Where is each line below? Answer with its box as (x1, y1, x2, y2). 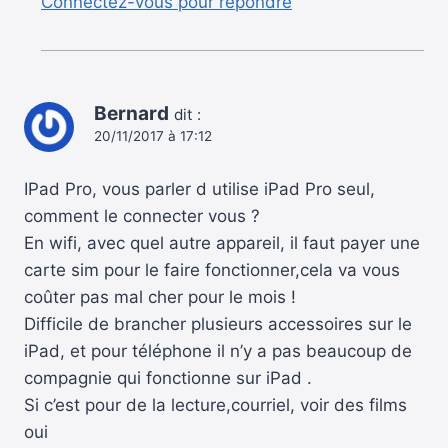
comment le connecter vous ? (24, 205, 260, 226)
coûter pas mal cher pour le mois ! (24, 286, 296, 307)
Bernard (94, 101, 169, 125)
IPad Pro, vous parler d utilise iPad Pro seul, (24, 178, 375, 199)
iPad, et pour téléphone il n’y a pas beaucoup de (24, 340, 412, 361)
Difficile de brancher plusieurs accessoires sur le (24, 313, 412, 334)
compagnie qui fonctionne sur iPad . (24, 367, 312, 388)
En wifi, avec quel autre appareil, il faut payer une (24, 232, 420, 253)
